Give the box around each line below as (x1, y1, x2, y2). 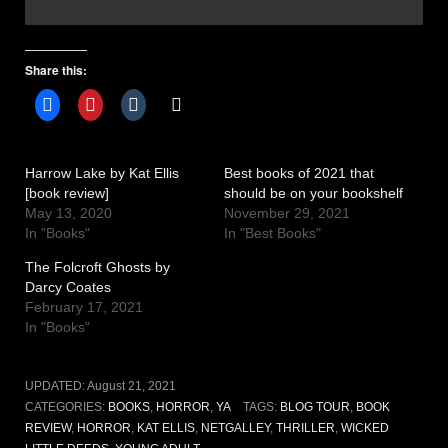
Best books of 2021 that (224, 164, 374, 181)
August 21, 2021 (87, 378, 176, 393)
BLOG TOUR (279, 399, 350, 414)
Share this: (25, 60, 87, 79)
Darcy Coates (25, 278, 111, 295)
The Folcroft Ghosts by (25, 258, 170, 275)
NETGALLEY (201, 420, 270, 435)
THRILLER (276, 420, 335, 435)
